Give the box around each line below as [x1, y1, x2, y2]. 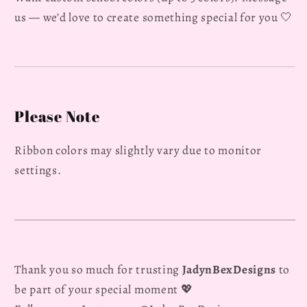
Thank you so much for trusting [14, 261, 182, 278]
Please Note [14, 106, 100, 126]
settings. [14, 161, 62, 178]
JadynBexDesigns [182, 261, 276, 278]
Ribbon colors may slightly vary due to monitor [14, 141, 262, 158]
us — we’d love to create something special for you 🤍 [14, 8, 293, 25]
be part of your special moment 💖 [14, 281, 193, 298]
